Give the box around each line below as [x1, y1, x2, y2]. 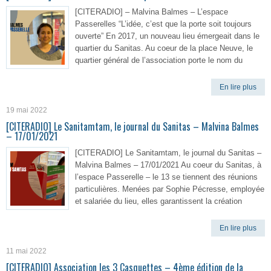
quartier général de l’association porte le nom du [75, 56, 243, 65]
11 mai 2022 [6, 247, 47, 255]
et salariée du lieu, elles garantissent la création [75, 197, 242, 206]
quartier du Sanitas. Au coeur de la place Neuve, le [75, 44, 253, 53]
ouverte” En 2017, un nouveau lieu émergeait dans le [75, 31, 260, 41]
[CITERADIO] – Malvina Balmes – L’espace [75, 7, 228, 16]
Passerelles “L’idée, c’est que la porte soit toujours [75, 19, 252, 28]
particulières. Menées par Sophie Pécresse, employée [75, 184, 264, 194]
